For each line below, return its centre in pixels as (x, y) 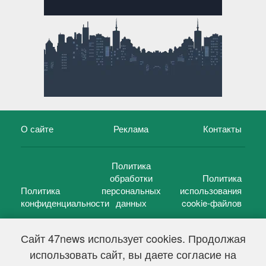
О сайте (37, 128)
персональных (131, 190)
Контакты (222, 128)
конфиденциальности (65, 202)
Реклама (131, 128)
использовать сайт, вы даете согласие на (133, 254)
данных (131, 202)
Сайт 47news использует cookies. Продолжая (133, 238)
